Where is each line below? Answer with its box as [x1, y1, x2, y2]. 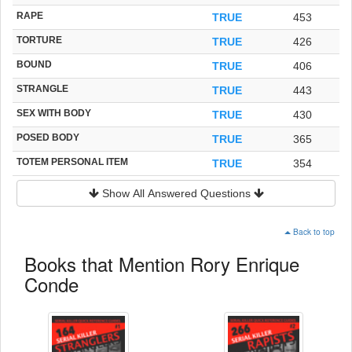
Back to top [293, 225, 335, 237]
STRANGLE [16, 82, 68, 93]
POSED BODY [16, 131, 79, 142]
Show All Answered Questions [98, 186, 254, 200]
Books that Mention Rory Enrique [24, 249, 299, 277]
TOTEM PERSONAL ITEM [16, 156, 128, 167]
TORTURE [16, 34, 62, 45]
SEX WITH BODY [16, 107, 91, 118]
